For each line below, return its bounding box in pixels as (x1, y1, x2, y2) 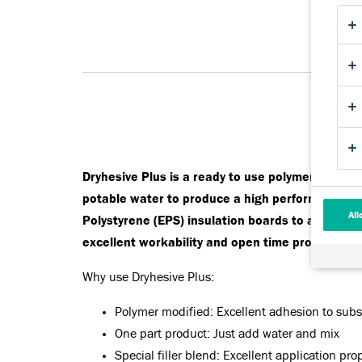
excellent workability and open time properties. (82, 236, 356, 249)
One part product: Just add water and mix (115, 327, 339, 340)
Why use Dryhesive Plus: (82, 271, 214, 284)
